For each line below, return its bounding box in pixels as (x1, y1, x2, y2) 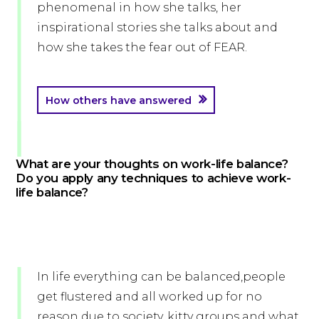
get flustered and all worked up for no (37, 290, 262, 304)
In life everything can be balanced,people (37, 270, 286, 284)
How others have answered (46, 94, 192, 108)
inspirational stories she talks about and (37, 21, 278, 35)
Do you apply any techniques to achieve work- (16, 171, 291, 186)
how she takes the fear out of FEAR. (37, 41, 247, 55)
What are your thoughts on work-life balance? (16, 157, 288, 172)
